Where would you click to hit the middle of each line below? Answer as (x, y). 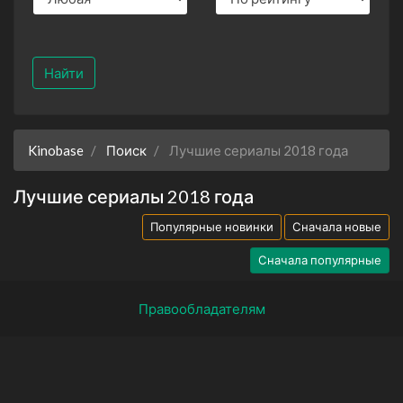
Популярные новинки (212, 226)
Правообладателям (201, 308)
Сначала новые (337, 226)
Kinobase (56, 150)
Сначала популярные (320, 260)
